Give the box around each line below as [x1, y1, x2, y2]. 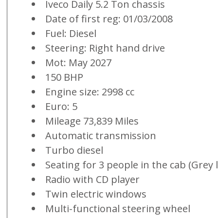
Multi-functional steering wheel [45, 201, 190, 215]
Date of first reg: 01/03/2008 [45, 12, 173, 25]
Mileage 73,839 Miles [45, 114, 139, 127]
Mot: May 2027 [45, 55, 111, 69]
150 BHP [45, 70, 83, 84]
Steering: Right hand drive [45, 41, 165, 54]
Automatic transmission [45, 128, 156, 142]
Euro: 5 [45, 99, 77, 113]
